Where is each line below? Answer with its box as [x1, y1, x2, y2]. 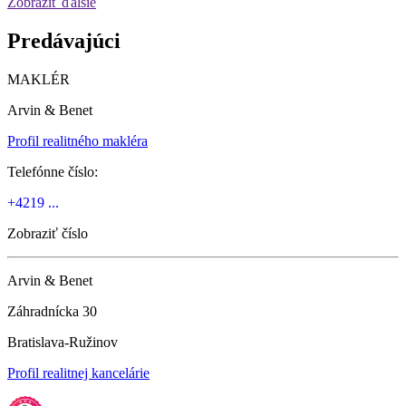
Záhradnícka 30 [7, 303, 97, 319]
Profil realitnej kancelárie [7, 364, 150, 381]
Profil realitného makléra [7, 132, 148, 149]
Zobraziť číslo [7, 225, 88, 241]
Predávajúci [7, 28, 121, 53]
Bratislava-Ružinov [7, 333, 118, 350]
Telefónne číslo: [7, 163, 98, 179]
